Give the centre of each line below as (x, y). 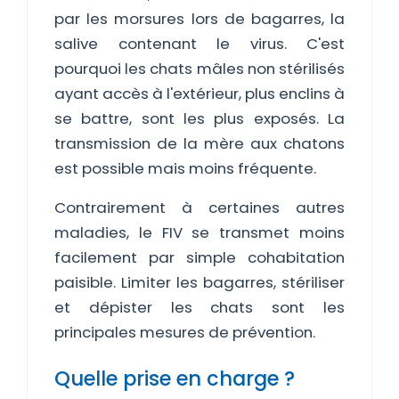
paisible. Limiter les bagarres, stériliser (199, 282)
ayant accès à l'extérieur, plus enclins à (199, 94)
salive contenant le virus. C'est (199, 44)
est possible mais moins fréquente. (185, 168)
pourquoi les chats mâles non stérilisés (199, 69)
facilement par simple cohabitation (199, 257)
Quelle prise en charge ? (175, 379)
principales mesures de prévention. (185, 332)
